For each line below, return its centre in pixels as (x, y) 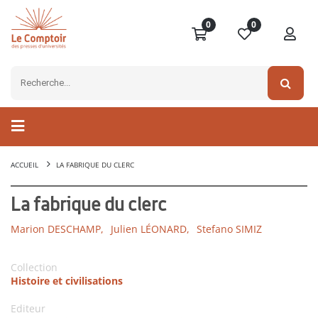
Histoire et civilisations (67, 281)
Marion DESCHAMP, (57, 229)
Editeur (28, 309)
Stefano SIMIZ (229, 229)
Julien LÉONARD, (150, 229)
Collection (34, 268)
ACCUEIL (24, 165)
